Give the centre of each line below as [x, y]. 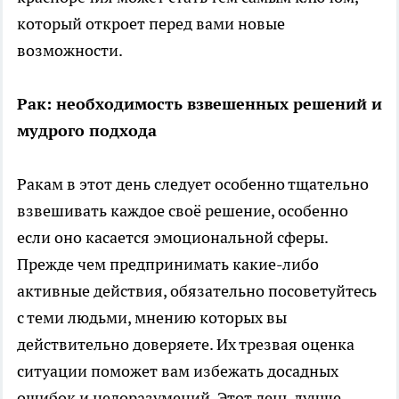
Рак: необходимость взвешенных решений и [199, 103]
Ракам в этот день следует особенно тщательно [193, 183]
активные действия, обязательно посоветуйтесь [197, 290]
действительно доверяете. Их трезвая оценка [186, 344]
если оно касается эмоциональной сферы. [172, 237]
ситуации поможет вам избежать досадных [178, 370]
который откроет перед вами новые [151, 23]
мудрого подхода [87, 130]
